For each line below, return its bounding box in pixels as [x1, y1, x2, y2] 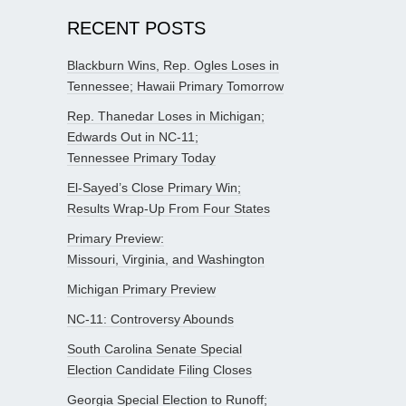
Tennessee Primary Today [67, 150, 216, 166]
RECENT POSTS [67, 18, 206, 39]
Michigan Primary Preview [67, 282, 216, 297]
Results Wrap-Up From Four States [67, 201, 270, 217]
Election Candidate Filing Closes [67, 362, 252, 378]
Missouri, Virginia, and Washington [67, 252, 265, 267]
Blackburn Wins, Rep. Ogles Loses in [67, 58, 279, 73]
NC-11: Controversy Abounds [67, 312, 234, 327]
